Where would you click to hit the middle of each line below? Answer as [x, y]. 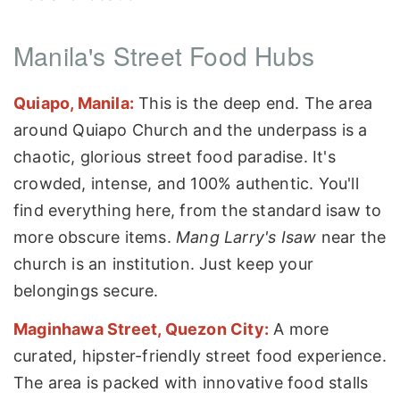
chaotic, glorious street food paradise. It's [175, 156]
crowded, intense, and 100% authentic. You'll [186, 183]
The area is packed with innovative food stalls [191, 383]
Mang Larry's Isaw [246, 237]
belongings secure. [86, 290]
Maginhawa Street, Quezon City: [141, 329]
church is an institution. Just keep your [164, 263]
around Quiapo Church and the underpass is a [191, 129]
